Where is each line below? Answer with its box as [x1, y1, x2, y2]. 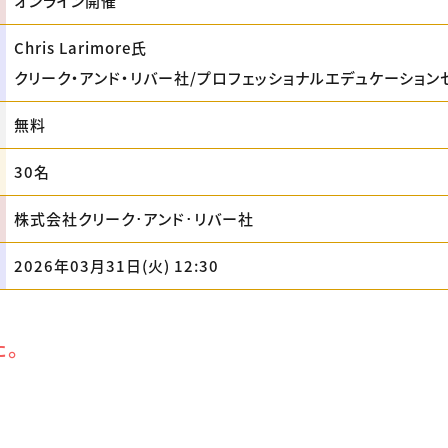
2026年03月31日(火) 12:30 [14, 255, 219, 276]
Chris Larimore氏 [14, 37, 147, 58]
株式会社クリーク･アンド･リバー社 [14, 208, 254, 229]
